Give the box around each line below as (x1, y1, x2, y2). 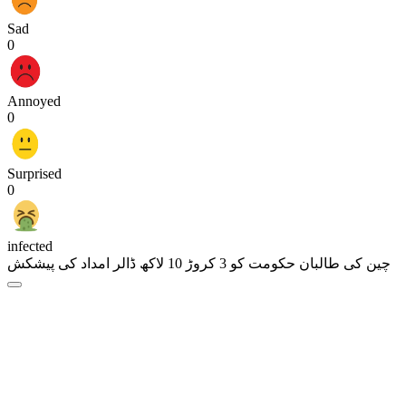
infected (7, 238, 53, 255)
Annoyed (7, 93, 61, 110)
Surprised (7, 166, 62, 182)
